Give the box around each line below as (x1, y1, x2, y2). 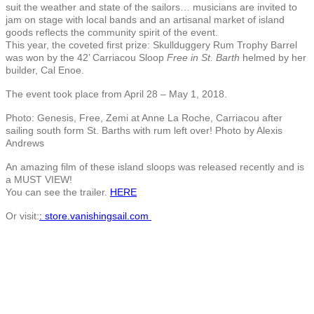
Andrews (6, 137, 44, 149)
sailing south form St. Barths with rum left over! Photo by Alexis (6, 124, 282, 136)
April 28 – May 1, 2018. (124, 88, 227, 100)
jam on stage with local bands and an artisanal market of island (6, 13, 285, 25)
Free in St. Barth (167, 51, 240, 63)
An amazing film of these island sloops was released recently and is (6, 161, 304, 172)
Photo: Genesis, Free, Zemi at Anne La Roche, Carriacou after (6, 111, 282, 123)
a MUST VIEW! (6, 173, 72, 185)
